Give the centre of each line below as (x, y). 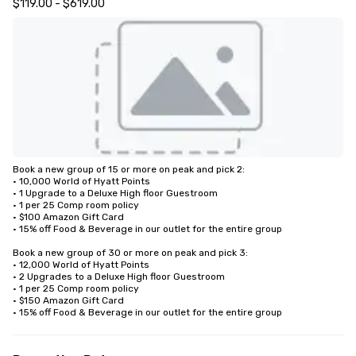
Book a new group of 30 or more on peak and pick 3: (130, 252)
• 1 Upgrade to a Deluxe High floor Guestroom (116, 193)
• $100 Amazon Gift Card (68, 217)
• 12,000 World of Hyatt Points (81, 264)
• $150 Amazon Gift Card (68, 300)
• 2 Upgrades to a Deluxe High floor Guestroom (120, 276)
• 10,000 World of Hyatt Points (81, 181)
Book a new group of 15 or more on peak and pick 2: (130, 169)
